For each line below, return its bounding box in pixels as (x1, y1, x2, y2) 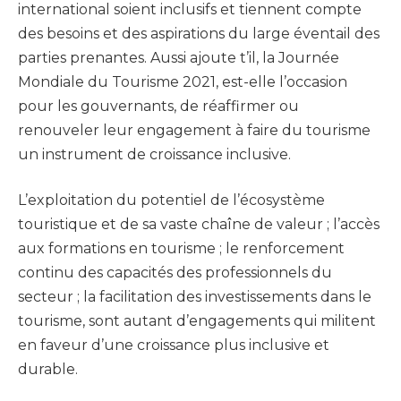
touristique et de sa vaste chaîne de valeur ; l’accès (18, 216, 380, 234)
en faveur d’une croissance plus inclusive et (18, 337, 329, 354)
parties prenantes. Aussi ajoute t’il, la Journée (18, 48, 339, 66)
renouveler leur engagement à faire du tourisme (18, 121, 371, 139)
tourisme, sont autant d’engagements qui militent (18, 312, 376, 330)
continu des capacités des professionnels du (18, 264, 332, 282)
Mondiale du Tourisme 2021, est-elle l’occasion (18, 73, 347, 90)
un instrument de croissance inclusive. (18, 145, 291, 163)
